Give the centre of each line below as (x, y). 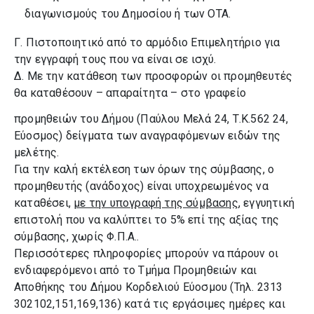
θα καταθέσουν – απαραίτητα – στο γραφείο (130, 93)
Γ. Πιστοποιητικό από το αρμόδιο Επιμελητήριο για (147, 42)
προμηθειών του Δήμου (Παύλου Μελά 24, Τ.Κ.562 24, (151, 119)
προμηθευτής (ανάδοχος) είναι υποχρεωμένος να (141, 186)
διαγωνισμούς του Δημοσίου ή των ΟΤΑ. (128, 14)
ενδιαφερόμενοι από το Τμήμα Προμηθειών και (136, 270)
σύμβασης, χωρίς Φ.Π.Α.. (77, 237)
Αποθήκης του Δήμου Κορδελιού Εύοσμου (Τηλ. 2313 (149, 287)
